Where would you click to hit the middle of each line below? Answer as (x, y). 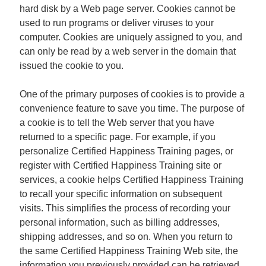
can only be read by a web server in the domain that (128, 51)
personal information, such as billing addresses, (120, 222)
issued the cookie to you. (72, 66)
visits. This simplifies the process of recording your (125, 208)
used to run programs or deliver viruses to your (117, 23)
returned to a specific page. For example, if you (118, 137)
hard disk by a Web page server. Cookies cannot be (128, 9)
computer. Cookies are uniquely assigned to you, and (131, 37)
